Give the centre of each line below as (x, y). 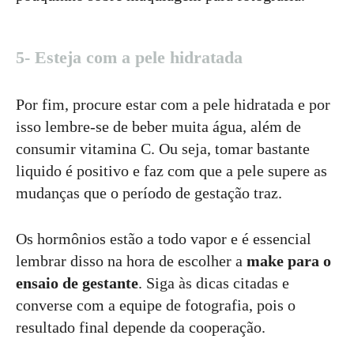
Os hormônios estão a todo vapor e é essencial (164, 239)
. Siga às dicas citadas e (214, 283)
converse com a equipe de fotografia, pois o (156, 305)
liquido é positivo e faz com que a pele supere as (171, 171)
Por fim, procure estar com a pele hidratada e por (173, 105)
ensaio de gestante (77, 283)
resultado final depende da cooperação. (141, 328)
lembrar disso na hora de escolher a (131, 261)
